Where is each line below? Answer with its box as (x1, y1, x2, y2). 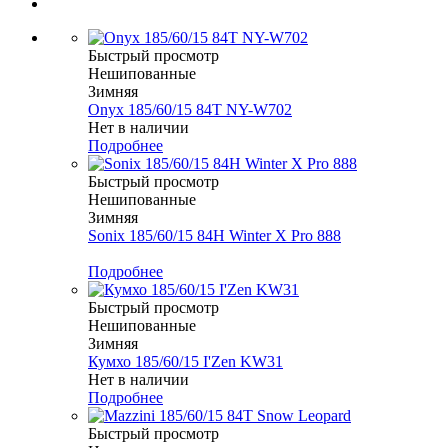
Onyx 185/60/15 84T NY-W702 (88, 101, 292, 119)
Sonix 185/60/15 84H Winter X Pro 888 (88, 227, 341, 245)
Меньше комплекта (88, 245, 219, 263)
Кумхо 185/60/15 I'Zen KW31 (88, 353, 283, 371)
